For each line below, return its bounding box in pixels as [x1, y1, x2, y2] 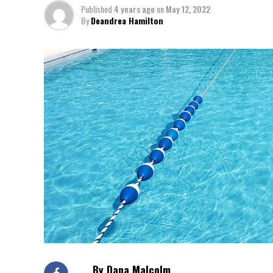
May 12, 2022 [166, 2, 210, 15]
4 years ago [114, 2, 155, 15]
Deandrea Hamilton [91, 14, 163, 27]
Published [81, 2, 112, 15]
